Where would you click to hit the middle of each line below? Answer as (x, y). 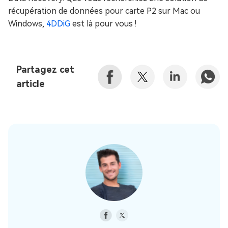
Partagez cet (45, 70)
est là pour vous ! (103, 24)
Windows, (27, 24)
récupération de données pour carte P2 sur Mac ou (104, 11)
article (31, 84)
